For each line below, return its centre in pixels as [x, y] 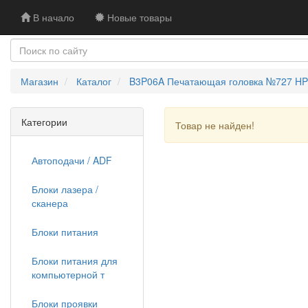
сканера [50, 203]
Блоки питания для [75, 261]
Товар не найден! [215, 125]
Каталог [94, 81]
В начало [52, 17]
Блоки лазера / [65, 189]
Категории [44, 122]
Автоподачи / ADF [72, 160]
